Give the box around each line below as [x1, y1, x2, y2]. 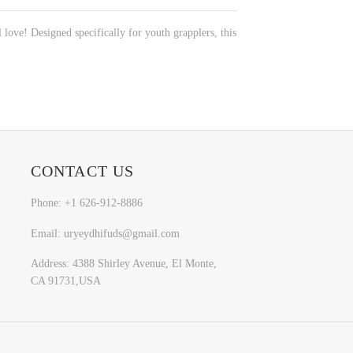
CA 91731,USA [30, 275, 101, 288]
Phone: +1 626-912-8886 [30, 196, 143, 209]
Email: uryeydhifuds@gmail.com [30, 227, 180, 240]
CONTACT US [30, 162, 135, 180]
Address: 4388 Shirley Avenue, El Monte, [30, 258, 217, 270]
